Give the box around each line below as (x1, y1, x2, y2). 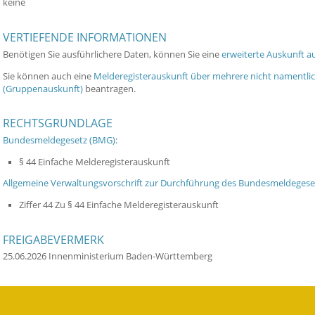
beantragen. (83, 82, 136, 95)
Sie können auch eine (3, 70, 94, 82)
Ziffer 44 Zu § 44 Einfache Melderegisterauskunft (18, 198, 219, 211)
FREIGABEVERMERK (3, 231, 104, 247)
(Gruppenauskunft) (3, 82, 83, 95)
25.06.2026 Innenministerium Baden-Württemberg (3, 250, 212, 263)
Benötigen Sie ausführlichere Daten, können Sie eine (3, 49, 221, 61)
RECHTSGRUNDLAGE (3, 115, 112, 131)
